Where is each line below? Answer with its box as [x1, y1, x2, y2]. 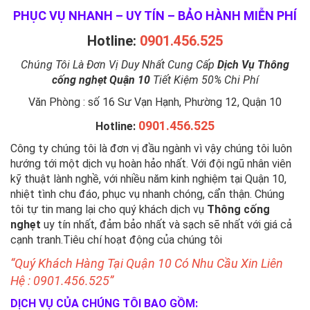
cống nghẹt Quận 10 [51, 73, 150, 86]
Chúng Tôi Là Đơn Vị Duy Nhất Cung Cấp [21, 58, 217, 71]
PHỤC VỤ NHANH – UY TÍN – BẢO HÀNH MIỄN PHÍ [13, 8, 297, 23]
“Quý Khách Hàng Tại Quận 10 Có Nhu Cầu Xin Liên [10, 256, 283, 271]
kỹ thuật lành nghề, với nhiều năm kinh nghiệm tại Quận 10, [10, 172, 286, 185]
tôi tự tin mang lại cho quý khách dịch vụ [10, 203, 207, 216]
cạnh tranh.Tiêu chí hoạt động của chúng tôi [10, 233, 222, 246]
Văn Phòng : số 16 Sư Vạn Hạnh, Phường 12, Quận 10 [28, 95, 282, 109]
